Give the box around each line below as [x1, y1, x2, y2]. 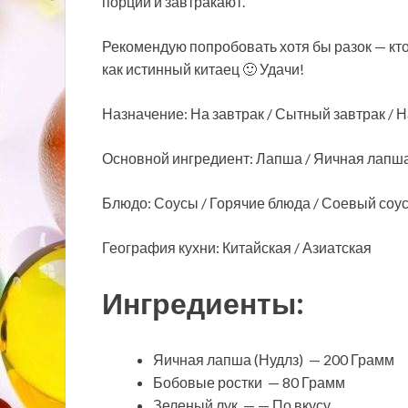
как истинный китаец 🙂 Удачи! [102, 59, 304, 77]
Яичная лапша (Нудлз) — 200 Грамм [153, 351, 394, 369]
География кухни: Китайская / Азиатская [102, 238, 372, 256]
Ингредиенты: [102, 285, 304, 321]
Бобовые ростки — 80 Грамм [153, 373, 345, 392]
